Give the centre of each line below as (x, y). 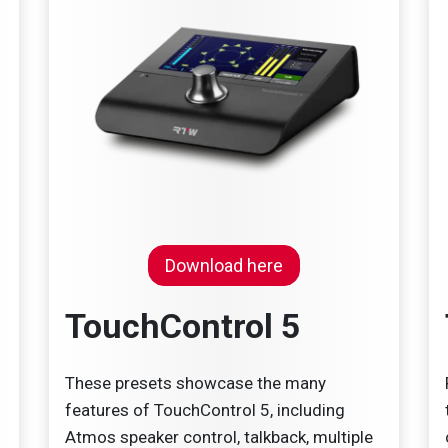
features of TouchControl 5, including (205, 409)
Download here (224, 265)
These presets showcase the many (195, 382)
